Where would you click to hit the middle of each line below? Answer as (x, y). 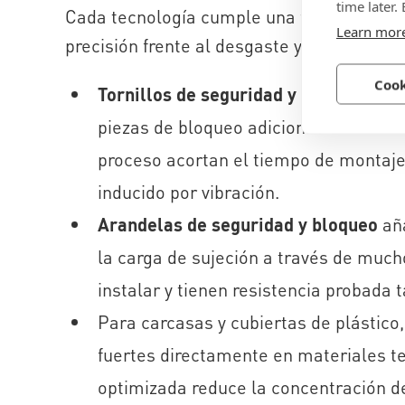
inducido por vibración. (188, 192)
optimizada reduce (174, 387)
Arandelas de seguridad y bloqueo (238, 225)
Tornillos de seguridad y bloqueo (232, 94)
